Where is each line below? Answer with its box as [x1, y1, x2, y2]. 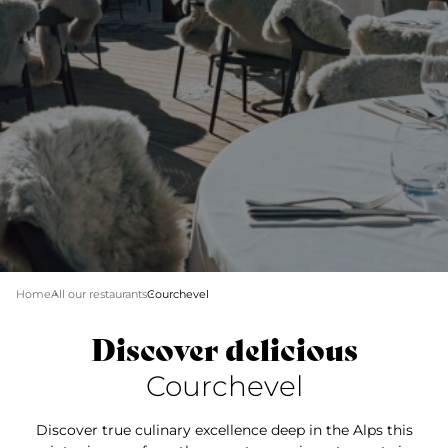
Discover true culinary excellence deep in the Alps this [35, 421, 413, 439]
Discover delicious [90, 331, 358, 369]
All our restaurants [51, 287, 147, 301]
